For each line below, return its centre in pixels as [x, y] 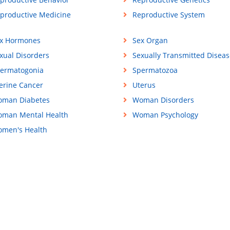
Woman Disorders [163, 100]
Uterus [144, 85]
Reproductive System [168, 15]
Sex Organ [150, 41]
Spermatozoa [155, 70]
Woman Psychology [165, 115]
